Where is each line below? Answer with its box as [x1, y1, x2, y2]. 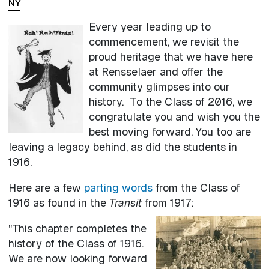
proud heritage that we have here [88, 49, 253, 64]
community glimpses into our [88, 79, 230, 94]
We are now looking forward [8, 251, 147, 265]
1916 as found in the [8, 195, 109, 210]
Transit [109, 195, 142, 210]
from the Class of [152, 180, 240, 195]
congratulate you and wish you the [88, 109, 260, 124]
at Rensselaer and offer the [88, 64, 223, 79]
